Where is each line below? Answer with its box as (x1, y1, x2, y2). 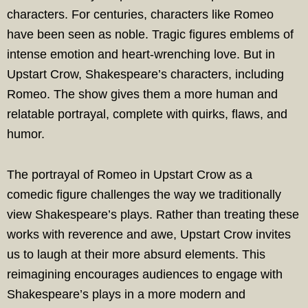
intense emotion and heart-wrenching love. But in (7, 47, 275, 61)
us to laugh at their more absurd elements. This (7, 247, 265, 261)
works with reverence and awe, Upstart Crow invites (7, 228, 291, 241)
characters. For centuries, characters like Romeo (7, 8, 274, 21)
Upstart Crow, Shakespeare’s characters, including (7, 67, 284, 81)
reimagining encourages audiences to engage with (7, 267, 283, 281)
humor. (7, 127, 45, 141)
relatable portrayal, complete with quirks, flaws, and (7, 107, 287, 121)
